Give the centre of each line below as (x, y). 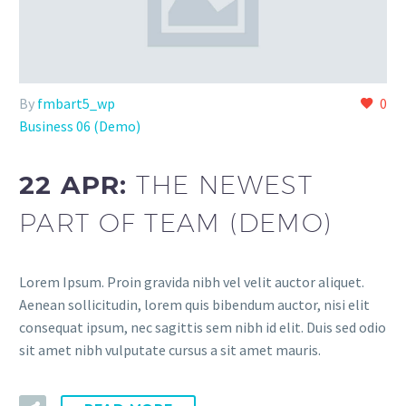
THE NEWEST (225, 185)
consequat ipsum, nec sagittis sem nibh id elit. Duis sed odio (203, 327)
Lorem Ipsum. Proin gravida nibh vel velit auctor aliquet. (192, 281)
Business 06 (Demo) (80, 126)
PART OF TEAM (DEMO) (176, 223)
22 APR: (78, 185)
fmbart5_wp (76, 103)
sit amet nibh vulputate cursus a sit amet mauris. (170, 349)
